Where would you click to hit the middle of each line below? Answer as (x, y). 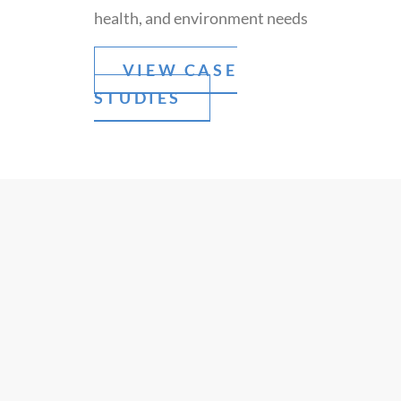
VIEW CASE (180, 70)
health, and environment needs (200, 18)
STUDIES (137, 98)
